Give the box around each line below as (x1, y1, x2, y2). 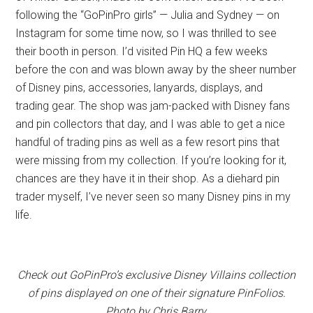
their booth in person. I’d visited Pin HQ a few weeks (15, 45, 268, 59)
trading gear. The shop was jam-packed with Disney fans (15, 99, 291, 113)
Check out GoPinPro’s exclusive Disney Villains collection (17, 268, 296, 282)
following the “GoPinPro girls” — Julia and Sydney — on (15, 8, 280, 22)
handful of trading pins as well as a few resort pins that (15, 136, 280, 150)
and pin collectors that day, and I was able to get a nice (15, 117, 286, 131)
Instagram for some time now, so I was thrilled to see (15, 27, 277, 41)
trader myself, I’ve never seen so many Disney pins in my (15, 190, 291, 204)
